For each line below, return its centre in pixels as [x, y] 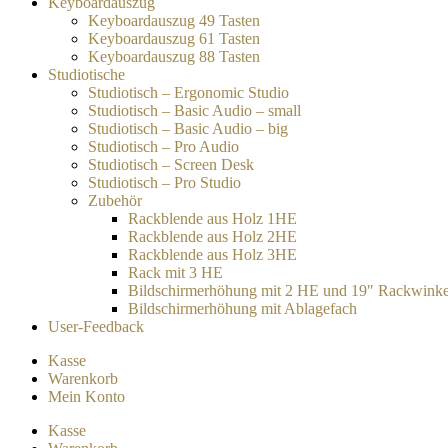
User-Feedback [96, 326]
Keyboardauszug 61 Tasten [174, 38]
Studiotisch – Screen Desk [171, 164]
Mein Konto [86, 396]
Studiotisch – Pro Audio [163, 146]
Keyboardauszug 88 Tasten [174, 56]
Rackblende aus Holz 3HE [212, 254]
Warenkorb [83, 378]
